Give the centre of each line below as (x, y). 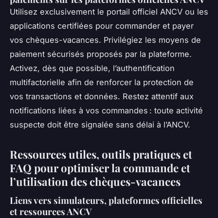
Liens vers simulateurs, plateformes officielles (106, 200)
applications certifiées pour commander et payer (102, 26)
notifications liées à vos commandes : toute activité (106, 111)
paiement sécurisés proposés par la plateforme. (101, 54)
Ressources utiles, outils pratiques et (101, 154)
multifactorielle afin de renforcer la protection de (102, 82)
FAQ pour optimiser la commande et (100, 168)
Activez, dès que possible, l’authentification (92, 68)
